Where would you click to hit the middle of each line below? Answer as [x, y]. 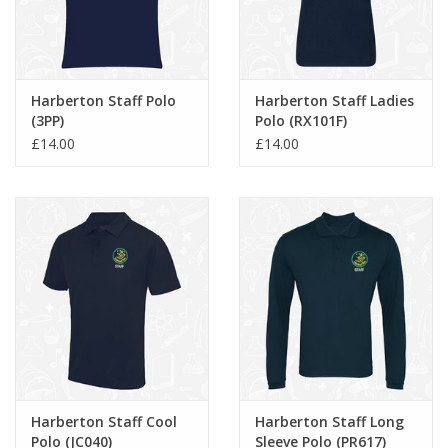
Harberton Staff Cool [104, 422]
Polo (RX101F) [301, 120]
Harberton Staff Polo [103, 100]
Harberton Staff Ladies [334, 100]
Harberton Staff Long [329, 422]
